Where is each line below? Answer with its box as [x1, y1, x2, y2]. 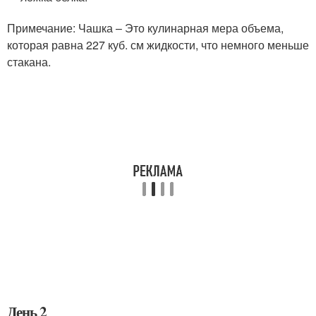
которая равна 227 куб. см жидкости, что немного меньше [7, 37, 309, 53]
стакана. [7, 54, 51, 70]
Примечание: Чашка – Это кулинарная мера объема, [7, 20, 284, 36]
